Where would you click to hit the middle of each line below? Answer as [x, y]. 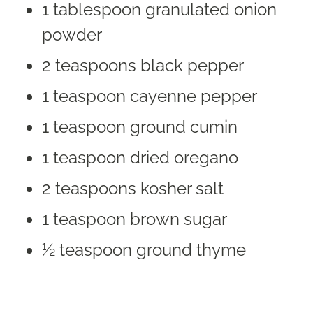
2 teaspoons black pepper [143, 65]
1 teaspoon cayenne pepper [150, 96]
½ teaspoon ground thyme [144, 249]
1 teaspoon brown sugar [134, 219]
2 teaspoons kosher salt [133, 188]
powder [72, 34]
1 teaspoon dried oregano [140, 157]
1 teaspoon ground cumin [140, 126]
